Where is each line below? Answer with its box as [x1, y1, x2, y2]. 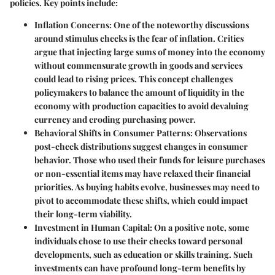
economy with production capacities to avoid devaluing [34, 99, 249, 112]
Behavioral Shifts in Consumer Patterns [34, 126, 190, 139]
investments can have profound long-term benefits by [34, 261, 246, 274]
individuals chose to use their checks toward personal [34, 234, 242, 247]
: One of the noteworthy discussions [109, 18, 249, 31]
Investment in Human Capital [34, 221, 150, 233]
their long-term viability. [34, 207, 132, 220]
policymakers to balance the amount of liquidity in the [34, 86, 244, 98]
